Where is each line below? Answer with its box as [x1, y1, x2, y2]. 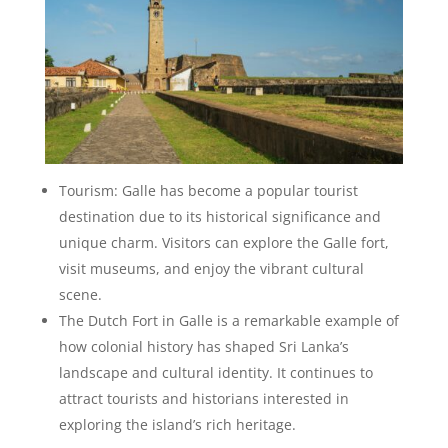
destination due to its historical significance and [58, 207, 381, 226]
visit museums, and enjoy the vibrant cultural [58, 259, 364, 278]
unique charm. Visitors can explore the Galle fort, [58, 233, 389, 252]
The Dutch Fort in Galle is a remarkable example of [58, 311, 399, 330]
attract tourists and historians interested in [58, 389, 349, 408]
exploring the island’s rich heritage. [58, 415, 296, 434]
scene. [58, 285, 102, 304]
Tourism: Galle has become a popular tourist [58, 181, 358, 200]
